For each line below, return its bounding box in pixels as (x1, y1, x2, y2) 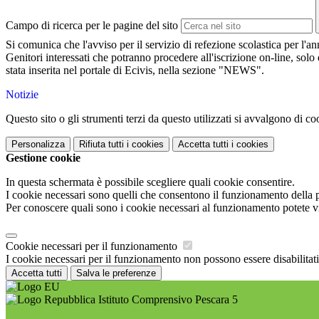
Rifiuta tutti (79, 139, 124, 150)
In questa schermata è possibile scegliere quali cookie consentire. (6, 176, 295, 189)
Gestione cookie (6, 152, 80, 164)
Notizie (6, 88, 38, 101)
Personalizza (11, 139, 65, 150)
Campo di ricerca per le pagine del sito (6, 19, 178, 32)
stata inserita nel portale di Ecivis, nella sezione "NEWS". (6, 64, 264, 77)
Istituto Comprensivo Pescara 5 (95, 293, 238, 306)
